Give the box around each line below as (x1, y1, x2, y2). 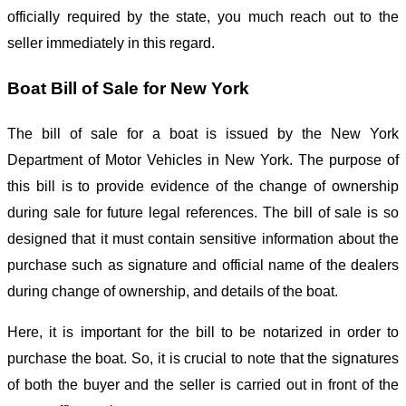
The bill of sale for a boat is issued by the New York (7, 125, 399, 141)
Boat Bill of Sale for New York (7, 79, 249, 99)
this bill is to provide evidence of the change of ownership (7, 178, 399, 194)
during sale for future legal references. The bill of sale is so (7, 204, 399, 220)
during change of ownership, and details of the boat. (7, 283, 342, 299)
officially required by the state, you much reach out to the (7, 9, 399, 25)
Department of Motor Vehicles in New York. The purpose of (7, 151, 399, 168)
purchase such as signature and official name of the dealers (7, 256, 399, 273)
